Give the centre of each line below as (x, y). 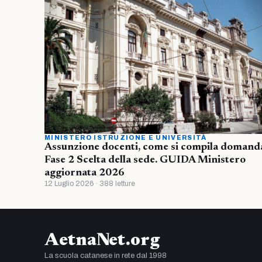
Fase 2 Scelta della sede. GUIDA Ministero (145, 160)
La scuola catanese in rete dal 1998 (106, 255)
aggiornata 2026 (85, 173)
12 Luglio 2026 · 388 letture (90, 183)
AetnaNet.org (102, 241)
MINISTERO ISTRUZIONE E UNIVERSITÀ (126, 137)
